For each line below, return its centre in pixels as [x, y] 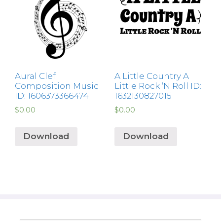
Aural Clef [35, 76]
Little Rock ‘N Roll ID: [158, 86]
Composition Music [57, 86]
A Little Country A [151, 76]
